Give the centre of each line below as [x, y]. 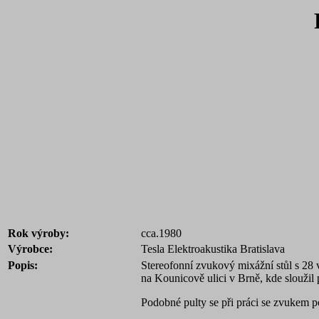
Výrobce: [30, 249]
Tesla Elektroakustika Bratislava [213, 249]
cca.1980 [161, 233]
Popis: [23, 265]
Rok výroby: [38, 233]
